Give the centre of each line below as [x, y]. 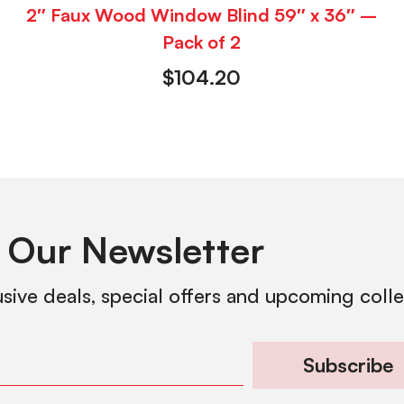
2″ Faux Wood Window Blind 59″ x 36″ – [202, 14]
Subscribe [348, 364]
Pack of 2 [202, 41]
